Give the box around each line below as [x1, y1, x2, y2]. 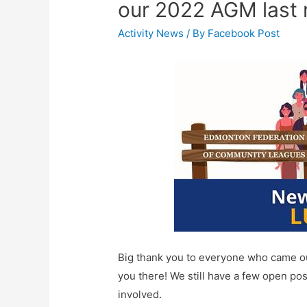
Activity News [118, 27, 184, 40]
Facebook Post [208, 27, 280, 40]
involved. [118, 288, 162, 302]
